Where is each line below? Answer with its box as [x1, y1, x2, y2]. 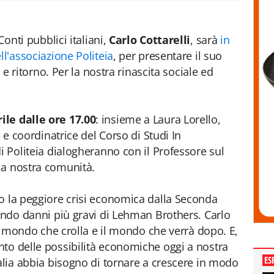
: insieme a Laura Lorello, [95, 112, 221, 127]
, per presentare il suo [113, 48, 223, 63]
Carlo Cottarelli [109, 32, 191, 47]
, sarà [190, 32, 218, 47]
